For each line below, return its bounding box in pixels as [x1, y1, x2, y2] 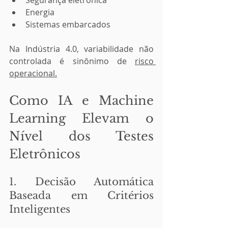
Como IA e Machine [9, 93, 154, 108]
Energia [25, 7, 54, 18]
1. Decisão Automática [9, 176, 154, 188]
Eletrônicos [9, 147, 80, 161]
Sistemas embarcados [25, 19, 110, 30]
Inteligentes [9, 203, 70, 215]
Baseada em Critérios [9, 189, 154, 202]
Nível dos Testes [9, 129, 154, 144]
